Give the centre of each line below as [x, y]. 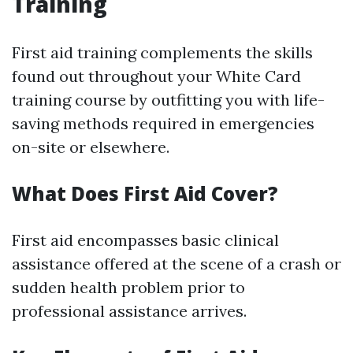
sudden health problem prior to [128, 287]
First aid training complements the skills [162, 52]
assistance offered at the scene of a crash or [176, 264]
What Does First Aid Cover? [145, 193]
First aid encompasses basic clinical [145, 240]
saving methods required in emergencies [163, 123]
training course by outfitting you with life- [168, 100]
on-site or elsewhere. [91, 147]
